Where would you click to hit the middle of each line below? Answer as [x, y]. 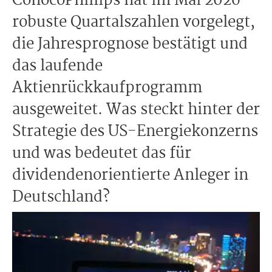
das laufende [57, 66]
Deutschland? [61, 197]
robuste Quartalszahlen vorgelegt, [134, 22]
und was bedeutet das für [102, 154]
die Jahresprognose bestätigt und [130, 44]
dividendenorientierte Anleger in [130, 175]
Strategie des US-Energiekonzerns [135, 132]
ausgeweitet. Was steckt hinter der [136, 110]
